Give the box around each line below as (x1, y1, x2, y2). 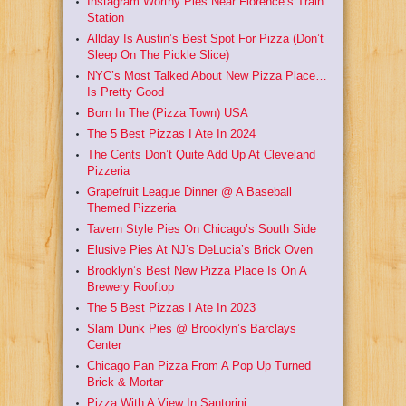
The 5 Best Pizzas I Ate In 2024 (87, 126, 256, 140)
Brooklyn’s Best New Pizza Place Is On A (87, 263, 306, 277)
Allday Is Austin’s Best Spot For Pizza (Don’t (87, 31, 324, 45)
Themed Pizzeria (87, 200, 176, 215)
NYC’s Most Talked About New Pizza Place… (87, 68, 327, 82)
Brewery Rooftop (87, 279, 174, 294)
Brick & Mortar (87, 374, 163, 389)
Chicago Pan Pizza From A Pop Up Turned (87, 358, 311, 372)
